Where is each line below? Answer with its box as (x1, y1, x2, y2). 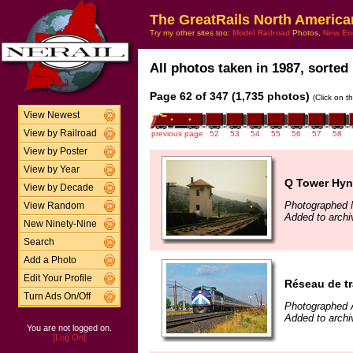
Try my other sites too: (150, 28, 232, 37)
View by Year (23, 165, 80, 174)
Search (23, 237, 54, 247)
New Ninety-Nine (23, 219, 97, 229)
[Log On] (52, 333, 86, 342)
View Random (23, 201, 84, 210)
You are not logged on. (26, 323, 112, 333)
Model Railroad (232, 28, 290, 37)
